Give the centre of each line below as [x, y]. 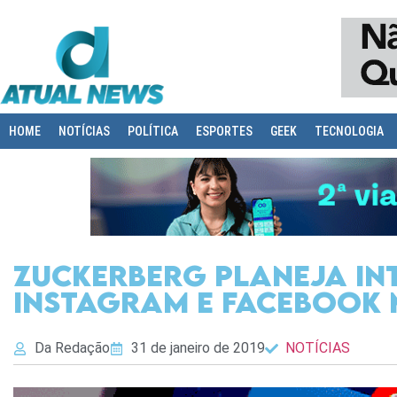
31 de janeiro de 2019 [198, 348]
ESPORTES [224, 131]
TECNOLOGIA [349, 131]
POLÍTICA [153, 131]
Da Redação [72, 348]
